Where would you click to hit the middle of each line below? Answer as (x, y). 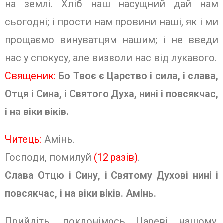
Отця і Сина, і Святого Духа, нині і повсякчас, (111, 94)
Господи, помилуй (49, 157)
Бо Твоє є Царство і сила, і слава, (138, 76)
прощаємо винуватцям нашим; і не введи (111, 40)
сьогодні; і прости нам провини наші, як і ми (111, 22)
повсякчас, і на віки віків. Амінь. (81, 193)
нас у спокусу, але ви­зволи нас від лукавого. (111, 58)
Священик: (30, 76)
